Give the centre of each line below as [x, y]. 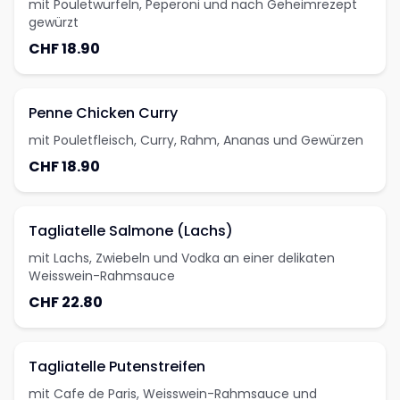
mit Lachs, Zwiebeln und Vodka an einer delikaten [182, 258]
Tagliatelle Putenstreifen [117, 367]
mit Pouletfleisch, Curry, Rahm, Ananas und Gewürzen [196, 140]
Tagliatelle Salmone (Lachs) [131, 231]
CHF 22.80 [66, 302]
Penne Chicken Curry [103, 113]
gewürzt [54, 22]
